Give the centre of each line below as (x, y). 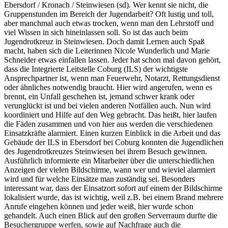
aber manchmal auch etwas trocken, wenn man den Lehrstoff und (109, 23)
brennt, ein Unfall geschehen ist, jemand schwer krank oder (99, 97)
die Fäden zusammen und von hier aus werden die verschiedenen (108, 124)
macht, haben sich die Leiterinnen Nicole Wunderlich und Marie (107, 51)
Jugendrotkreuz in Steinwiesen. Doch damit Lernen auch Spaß (104, 42)
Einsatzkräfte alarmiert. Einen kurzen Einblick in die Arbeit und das (112, 133)
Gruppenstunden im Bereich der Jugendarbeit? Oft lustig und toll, (109, 14)
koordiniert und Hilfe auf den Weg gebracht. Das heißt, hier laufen (110, 115)
